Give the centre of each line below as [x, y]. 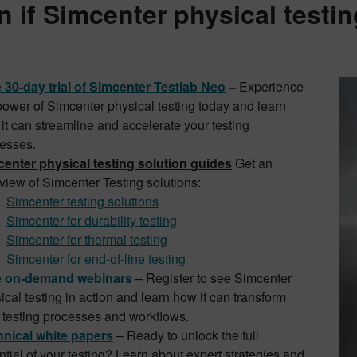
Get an [252, 163]
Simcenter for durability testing [92, 220]
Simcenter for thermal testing [87, 239]
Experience [271, 86]
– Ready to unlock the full [186, 335]
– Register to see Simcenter [214, 278]
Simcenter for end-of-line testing [96, 259]
